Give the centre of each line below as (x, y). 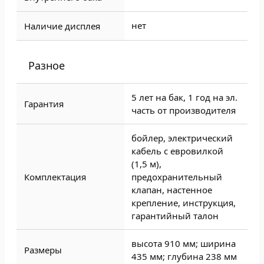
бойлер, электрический (182, 138)
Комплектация (55, 177)
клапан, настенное (172, 190)
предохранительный (177, 177)
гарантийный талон (175, 216)
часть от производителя (184, 110)
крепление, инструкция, (184, 203)
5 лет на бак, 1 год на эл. (184, 97)
